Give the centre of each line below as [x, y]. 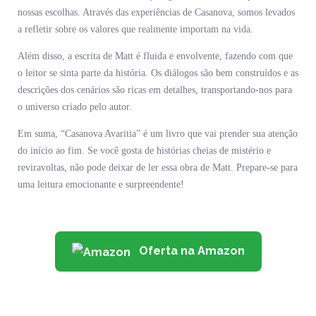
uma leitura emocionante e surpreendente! [101, 185]
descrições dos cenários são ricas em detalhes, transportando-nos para [155, 90]
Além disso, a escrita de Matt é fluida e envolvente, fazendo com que [155, 56]
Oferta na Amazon [190, 251]
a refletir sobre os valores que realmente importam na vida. [135, 30]
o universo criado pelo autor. [75, 107]
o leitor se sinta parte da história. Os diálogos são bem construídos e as [158, 73]
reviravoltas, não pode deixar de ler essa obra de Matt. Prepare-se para [158, 168]
